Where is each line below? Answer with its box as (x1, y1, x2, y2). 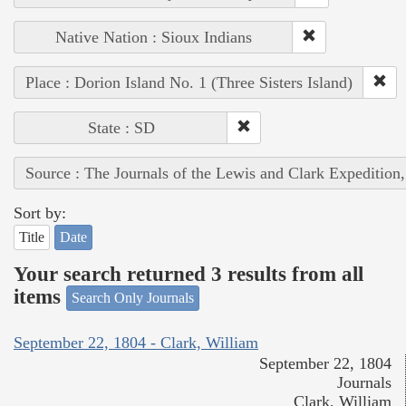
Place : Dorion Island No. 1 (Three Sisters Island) (25, 73, 353, 92)
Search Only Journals (72, 290, 194, 306)
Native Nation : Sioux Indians (55, 28, 252, 47)
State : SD (87, 119, 155, 138)
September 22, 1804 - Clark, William (14, 333, 258, 352)
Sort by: (14, 204, 66, 223)
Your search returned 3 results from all (14, 262, 363, 285)
